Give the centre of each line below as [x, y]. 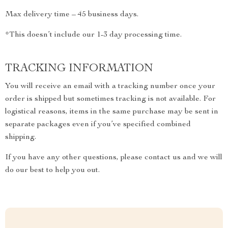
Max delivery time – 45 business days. [72, 15]
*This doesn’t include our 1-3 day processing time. [93, 35]
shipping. [21, 137]
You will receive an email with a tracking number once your [110, 87]
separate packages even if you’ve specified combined [98, 125]
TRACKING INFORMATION [79, 69]
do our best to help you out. [52, 170]
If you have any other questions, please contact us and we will [114, 158]
